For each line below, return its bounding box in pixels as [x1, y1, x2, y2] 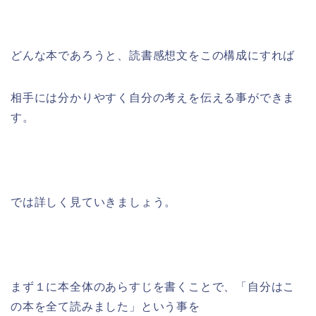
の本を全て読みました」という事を [11, 300, 200, 313]
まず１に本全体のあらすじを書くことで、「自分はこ [11, 281, 296, 293]
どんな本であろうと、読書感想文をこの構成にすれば [11, 49, 296, 62]
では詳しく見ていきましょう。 [11, 196, 177, 209]
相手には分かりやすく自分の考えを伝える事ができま [11, 92, 296, 104]
